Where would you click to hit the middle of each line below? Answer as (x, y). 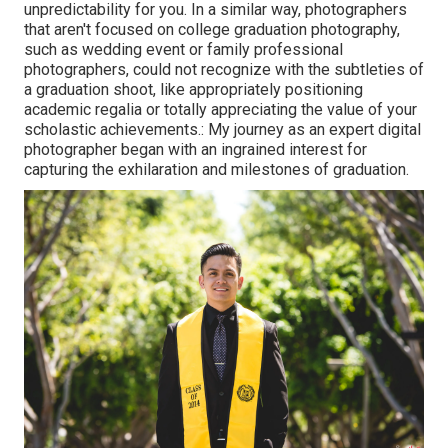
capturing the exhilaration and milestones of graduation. (216, 169)
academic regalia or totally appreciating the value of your (220, 109)
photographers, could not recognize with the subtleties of (224, 69)
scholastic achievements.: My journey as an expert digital (222, 129)
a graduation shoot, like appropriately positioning (193, 89)
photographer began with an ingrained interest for (195, 149)
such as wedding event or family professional (183, 49)
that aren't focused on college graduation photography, (212, 29)
